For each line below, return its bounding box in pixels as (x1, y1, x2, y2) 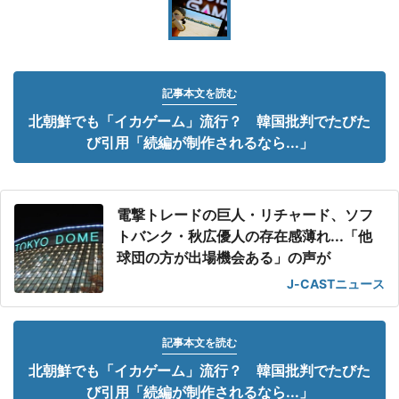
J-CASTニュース (287, 276, 385, 291)
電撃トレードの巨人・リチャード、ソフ (117, 206, 373, 224)
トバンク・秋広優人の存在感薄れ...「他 (117, 227, 372, 245)
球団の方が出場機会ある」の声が (117, 248, 330, 266)
